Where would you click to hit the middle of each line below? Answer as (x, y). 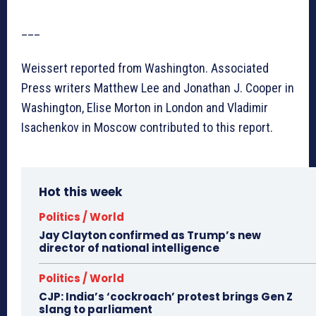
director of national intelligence (129, 248)
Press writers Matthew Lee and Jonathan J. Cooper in (158, 88)
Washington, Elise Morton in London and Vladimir (145, 108)
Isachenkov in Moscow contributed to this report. (147, 128)
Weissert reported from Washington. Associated (145, 68)
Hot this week (80, 192)
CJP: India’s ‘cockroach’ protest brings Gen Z (166, 297)
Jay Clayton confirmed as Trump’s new (150, 236)
